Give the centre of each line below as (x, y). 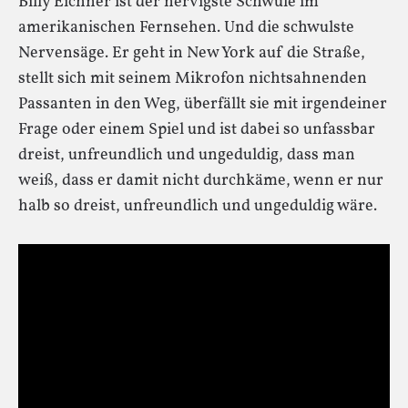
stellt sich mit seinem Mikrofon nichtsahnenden (193, 78)
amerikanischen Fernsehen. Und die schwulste (186, 27)
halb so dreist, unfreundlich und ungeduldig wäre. (198, 206)
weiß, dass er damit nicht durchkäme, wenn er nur (201, 180)
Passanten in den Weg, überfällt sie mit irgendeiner (203, 104)
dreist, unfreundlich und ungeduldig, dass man (187, 155)
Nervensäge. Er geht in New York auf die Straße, (192, 53)
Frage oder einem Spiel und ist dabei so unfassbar (197, 129)
